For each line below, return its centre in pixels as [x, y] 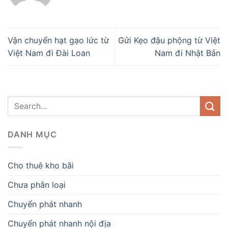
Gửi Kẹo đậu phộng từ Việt [169, 40]
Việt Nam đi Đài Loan [49, 53]
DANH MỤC [32, 135]
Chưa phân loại [37, 184]
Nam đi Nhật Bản [188, 53]
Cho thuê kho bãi [41, 165]
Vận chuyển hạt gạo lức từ [58, 40]
